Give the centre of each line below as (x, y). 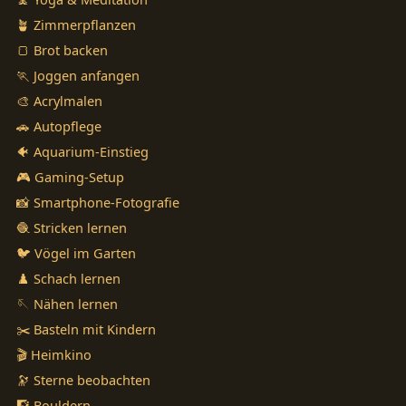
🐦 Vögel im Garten (76, 253)
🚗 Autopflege (59, 126)
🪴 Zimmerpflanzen (76, 25)
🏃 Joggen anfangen (78, 76)
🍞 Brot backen (62, 50)
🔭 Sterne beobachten (83, 380)
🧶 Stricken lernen (72, 228)
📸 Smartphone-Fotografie (98, 203)
